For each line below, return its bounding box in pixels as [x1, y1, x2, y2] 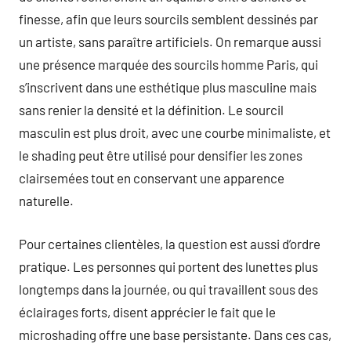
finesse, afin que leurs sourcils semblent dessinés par [19, 11, 318, 27]
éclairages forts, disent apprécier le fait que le [19, 303, 276, 320]
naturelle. [19, 193, 74, 208]
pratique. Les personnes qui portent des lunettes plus [19, 258, 318, 274]
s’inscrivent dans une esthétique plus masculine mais [19, 79, 317, 95]
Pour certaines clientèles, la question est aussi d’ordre [19, 235, 320, 251]
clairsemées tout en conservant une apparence [19, 170, 284, 186]
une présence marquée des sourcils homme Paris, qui [19, 56, 318, 72]
